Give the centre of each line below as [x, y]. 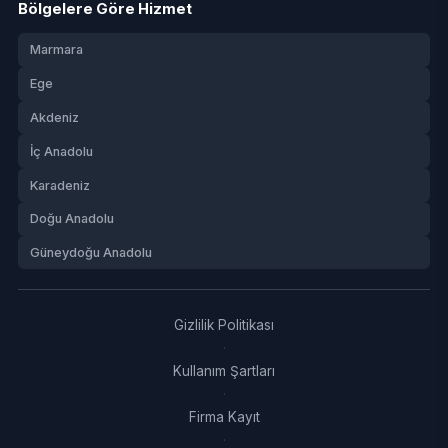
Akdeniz [54, 117]
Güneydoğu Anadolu [90, 253]
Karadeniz [59, 185]
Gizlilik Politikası [224, 325]
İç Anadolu [61, 151]
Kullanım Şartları [224, 371]
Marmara [56, 50]
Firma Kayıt [224, 417]
